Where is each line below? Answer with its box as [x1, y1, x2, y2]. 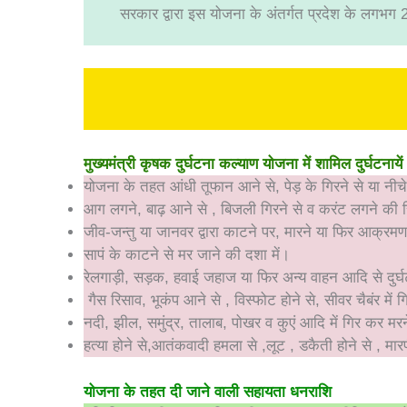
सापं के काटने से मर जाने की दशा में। [84, 246, 290, 263]
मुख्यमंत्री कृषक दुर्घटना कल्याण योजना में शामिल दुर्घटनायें [84, 155, 402, 173]
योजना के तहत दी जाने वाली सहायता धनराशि [84, 382, 332, 401]
